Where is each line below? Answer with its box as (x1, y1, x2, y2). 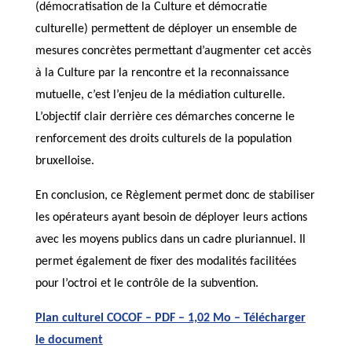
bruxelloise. (35, 155, 94, 167)
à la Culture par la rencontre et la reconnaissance (35, 67, 289, 79)
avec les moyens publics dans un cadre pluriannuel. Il (35, 233, 306, 246)
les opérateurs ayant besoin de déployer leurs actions (35, 211, 307, 224)
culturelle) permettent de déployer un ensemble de (35, 23, 297, 35)
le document (35, 334, 103, 346)
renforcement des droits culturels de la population (35, 133, 291, 145)
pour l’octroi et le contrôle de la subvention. (35, 277, 258, 290)
